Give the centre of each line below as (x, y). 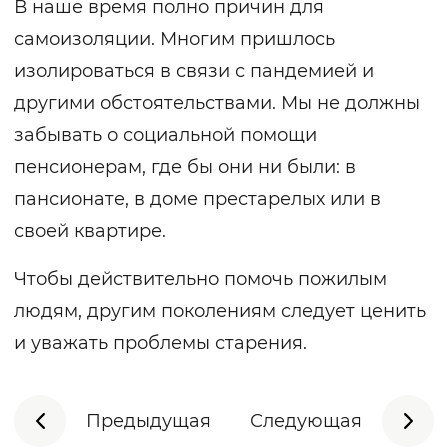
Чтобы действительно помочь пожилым (200, 279)
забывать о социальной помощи (165, 135)
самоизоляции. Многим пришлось (174, 39)
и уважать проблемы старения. (160, 343)
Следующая (306, 421)
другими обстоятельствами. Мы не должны (217, 103)
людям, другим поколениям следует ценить (220, 311)
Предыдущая (148, 421)
